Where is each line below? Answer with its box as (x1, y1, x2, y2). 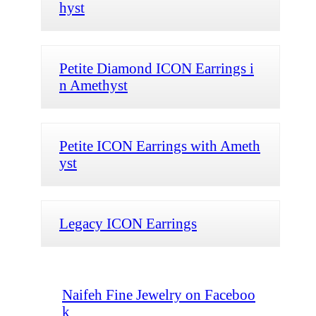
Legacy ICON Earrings (59, 214, 197, 231)
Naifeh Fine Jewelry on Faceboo (62, 286, 255, 303)
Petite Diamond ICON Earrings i (59, 59, 254, 76)
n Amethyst (59, 76, 128, 93)
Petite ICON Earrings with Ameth (59, 137, 260, 154)
